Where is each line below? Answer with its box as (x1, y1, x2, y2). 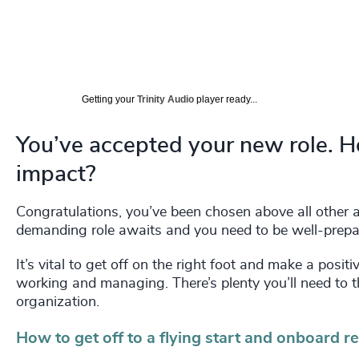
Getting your (82, 94, 137, 106)
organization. (16, 295, 99, 310)
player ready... (194, 94, 257, 106)
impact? (16, 163, 96, 187)
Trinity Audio (137, 94, 194, 106)
